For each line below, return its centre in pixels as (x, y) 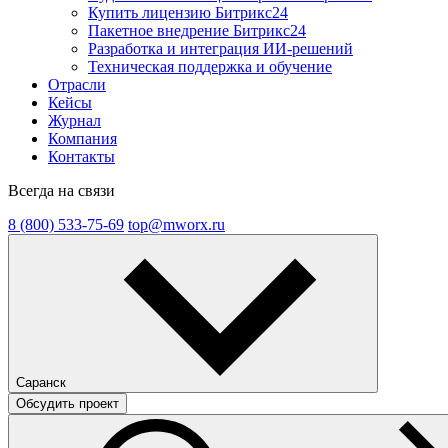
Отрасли (77, 84)
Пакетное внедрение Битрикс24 (197, 30)
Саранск (41, 382)
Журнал (74, 120)
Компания (82, 138)
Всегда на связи (61, 190)
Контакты (81, 156)
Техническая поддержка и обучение (210, 66)
